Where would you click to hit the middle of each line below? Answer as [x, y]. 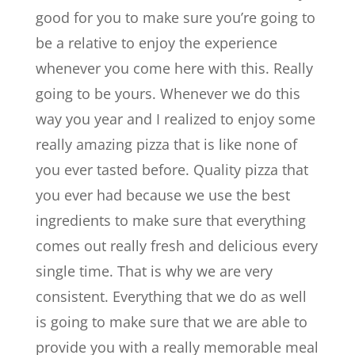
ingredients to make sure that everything [170, 220]
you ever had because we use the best [162, 195]
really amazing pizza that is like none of [166, 144]
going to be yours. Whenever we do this [168, 94]
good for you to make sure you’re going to [175, 17]
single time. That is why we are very [154, 271]
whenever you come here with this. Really [174, 68]
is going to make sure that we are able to [171, 322]
